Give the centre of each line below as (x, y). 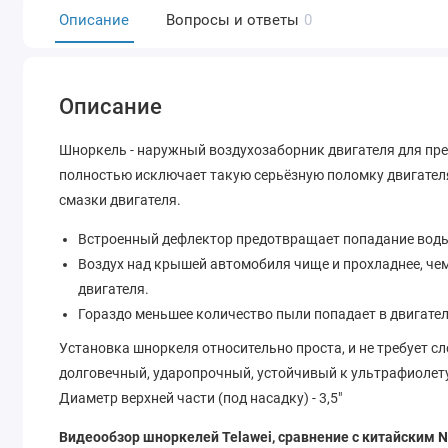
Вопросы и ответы (232, 19)
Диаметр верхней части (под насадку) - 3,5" (201, 397)
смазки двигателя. (120, 200)
